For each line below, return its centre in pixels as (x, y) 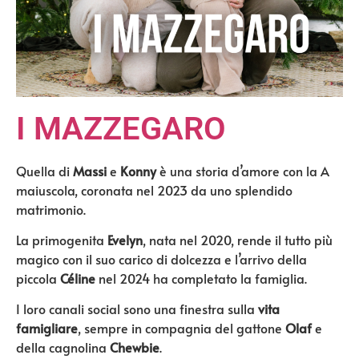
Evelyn (125, 240)
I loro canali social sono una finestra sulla (137, 309)
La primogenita (62, 240)
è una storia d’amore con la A (244, 170)
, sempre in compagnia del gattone (182, 328)
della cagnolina (63, 347)
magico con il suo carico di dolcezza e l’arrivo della (161, 259)
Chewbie (135, 347)
